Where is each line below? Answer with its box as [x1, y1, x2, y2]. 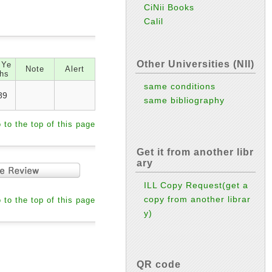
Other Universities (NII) [137, 59, 254, 70]
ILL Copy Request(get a [144, 180, 249, 190]
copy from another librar [144, 194, 251, 204]
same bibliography [144, 95, 225, 106]
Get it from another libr [137, 146, 254, 157]
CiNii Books [144, 2, 195, 13]
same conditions [144, 81, 216, 92]
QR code [137, 259, 181, 270]
